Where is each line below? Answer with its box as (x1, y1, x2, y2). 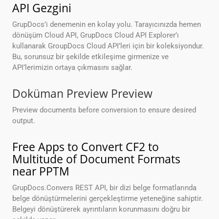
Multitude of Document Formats (12, 151, 180, 167)
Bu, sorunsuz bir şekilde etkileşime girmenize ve (12, 52, 169, 62)
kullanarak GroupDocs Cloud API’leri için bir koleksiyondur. (12, 42, 204, 51)
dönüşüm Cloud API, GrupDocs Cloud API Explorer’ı (12, 31, 179, 40)
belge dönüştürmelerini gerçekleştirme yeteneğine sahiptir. (12, 194, 203, 203)
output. (12, 116, 35, 126)
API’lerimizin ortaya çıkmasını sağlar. (12, 63, 132, 72)
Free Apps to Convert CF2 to (12, 139, 159, 155)
